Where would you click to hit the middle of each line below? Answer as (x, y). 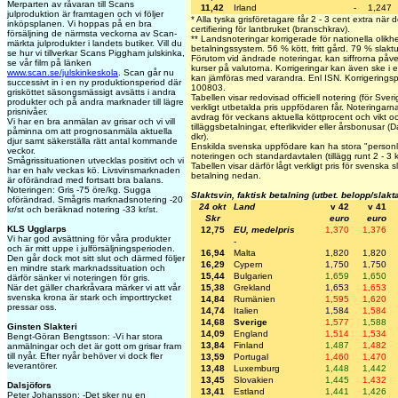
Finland (249, 346)
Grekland (252, 288)
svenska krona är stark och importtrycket (89, 297)
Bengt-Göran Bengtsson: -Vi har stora (85, 336)
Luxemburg (257, 369)
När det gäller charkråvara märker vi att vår (94, 287)
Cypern (248, 265)
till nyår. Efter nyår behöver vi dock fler (85, 356)
